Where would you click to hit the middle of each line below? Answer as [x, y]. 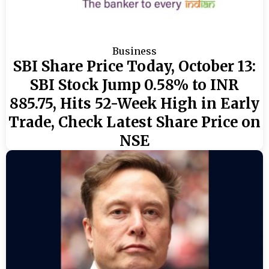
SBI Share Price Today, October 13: [134, 66]
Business [134, 51]
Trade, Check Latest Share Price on [134, 122]
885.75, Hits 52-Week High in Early [134, 103]
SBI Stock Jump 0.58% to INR [134, 85]
